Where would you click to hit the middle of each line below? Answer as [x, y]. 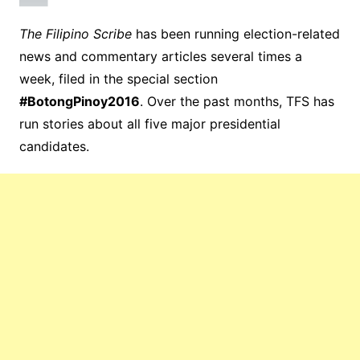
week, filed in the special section [118, 78]
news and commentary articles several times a [160, 56]
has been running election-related [235, 33]
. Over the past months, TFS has [237, 101]
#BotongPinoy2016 [79, 101]
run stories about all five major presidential [149, 123]
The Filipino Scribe [75, 33]
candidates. [54, 146]
